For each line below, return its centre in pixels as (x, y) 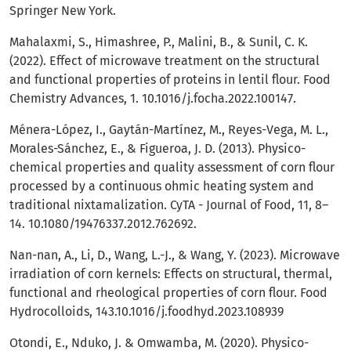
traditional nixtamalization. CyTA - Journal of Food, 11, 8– (169, 205)
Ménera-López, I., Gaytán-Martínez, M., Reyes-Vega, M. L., (169, 130)
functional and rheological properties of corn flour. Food (168, 293)
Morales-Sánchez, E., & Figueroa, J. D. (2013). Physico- (157, 149)
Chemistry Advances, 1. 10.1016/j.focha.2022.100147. (153, 99)
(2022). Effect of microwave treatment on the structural (165, 61)
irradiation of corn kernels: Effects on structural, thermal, (171, 274)
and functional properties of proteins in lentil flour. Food (170, 80)
